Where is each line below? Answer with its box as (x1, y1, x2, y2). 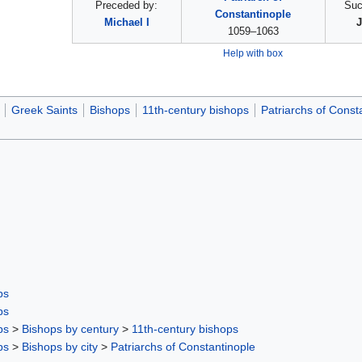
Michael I (103, 16, 149, 29)
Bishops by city (22, 339, 98, 353)
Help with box (222, 48, 283, 59)
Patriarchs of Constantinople (111, 339, 255, 353)
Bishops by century (22, 322, 119, 335)
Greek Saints (11, 103, 78, 117)
